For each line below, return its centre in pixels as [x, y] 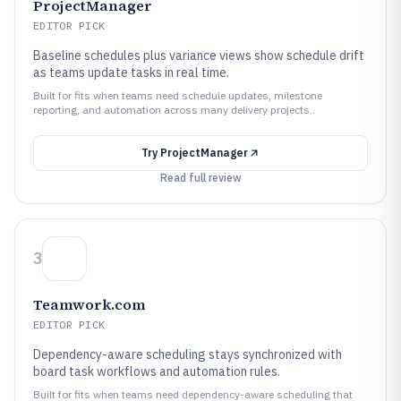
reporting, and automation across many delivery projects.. [174, 110]
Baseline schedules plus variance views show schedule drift [199, 55]
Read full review [200, 178]
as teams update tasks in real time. [131, 73]
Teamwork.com [90, 304]
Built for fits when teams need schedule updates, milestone [178, 95]
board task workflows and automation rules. [157, 371]
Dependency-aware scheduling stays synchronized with [188, 354]
